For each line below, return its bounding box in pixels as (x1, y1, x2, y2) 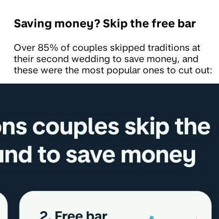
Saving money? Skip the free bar (14, 16, 196, 30)
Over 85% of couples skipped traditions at (14, 42, 200, 53)
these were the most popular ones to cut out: (14, 64, 215, 76)
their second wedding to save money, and (14, 53, 198, 65)
